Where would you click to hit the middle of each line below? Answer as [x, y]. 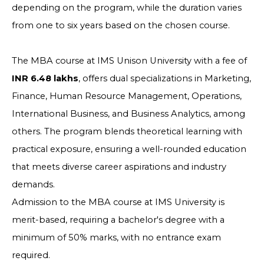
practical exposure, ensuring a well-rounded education [129, 149]
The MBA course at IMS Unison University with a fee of [129, 61]
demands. [34, 185]
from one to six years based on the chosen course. [121, 26]
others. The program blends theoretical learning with [127, 132]
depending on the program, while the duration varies [127, 8]
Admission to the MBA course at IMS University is [118, 202]
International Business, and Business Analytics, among [128, 114]
